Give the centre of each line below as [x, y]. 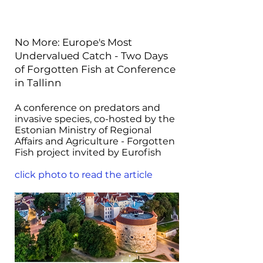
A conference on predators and [87, 108]
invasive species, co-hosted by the [95, 119]
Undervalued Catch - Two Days [91, 56]
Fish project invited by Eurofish [90, 152]
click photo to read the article [84, 175]
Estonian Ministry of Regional [83, 130]
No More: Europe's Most [73, 42]
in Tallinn [38, 83]
